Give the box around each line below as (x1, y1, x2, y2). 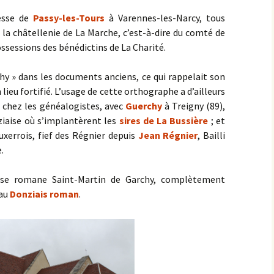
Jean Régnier (138, 129, 198, 141)
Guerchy (125, 100, 162, 112)
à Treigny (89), (161, 100, 226, 112)
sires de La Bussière (119, 114, 209, 127)
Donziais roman (10, 188, 79, 200)
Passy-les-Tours (32, 12, 105, 24)
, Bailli (198, 129, 225, 141)
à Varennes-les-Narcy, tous (108, 12, 226, 24)
